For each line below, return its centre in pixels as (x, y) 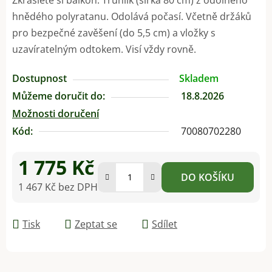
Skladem (199, 78)
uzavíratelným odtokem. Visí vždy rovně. (104, 49)
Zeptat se (96, 224)
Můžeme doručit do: (59, 96)
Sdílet (165, 224)
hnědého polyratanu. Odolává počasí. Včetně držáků (132, 16)
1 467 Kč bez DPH (58, 187)
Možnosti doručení (56, 113)
